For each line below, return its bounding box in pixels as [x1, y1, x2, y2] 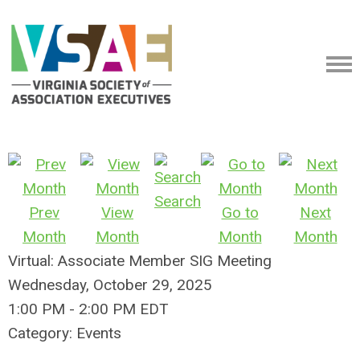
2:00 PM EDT [79, 300, 169, 318]
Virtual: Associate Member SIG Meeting [8, 252, 272, 270]
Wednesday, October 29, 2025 [8, 276, 212, 294]
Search [154, 192, 201, 211]
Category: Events [8, 324, 121, 342]
